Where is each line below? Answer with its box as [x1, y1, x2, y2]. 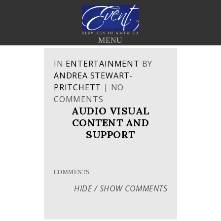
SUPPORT [86, 128, 135, 141]
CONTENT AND [72, 116, 149, 129]
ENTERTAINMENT [66, 58, 140, 69]
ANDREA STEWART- [54, 70, 134, 81]
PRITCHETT [54, 82, 102, 93]
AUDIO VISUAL [72, 105, 149, 117]
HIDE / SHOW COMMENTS [74, 183, 167, 194]
